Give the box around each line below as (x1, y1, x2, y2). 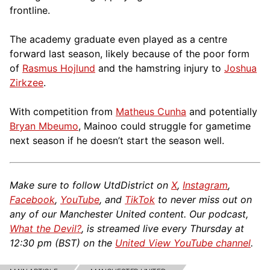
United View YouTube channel (115, 236, 251, 249)
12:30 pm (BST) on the (10, 236, 115, 249)
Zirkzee (10, 76, 43, 89)
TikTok (125, 193, 155, 206)
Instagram (183, 178, 228, 191)
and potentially (186, 105, 257, 118)
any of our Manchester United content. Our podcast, (10, 207, 248, 220)
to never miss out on (155, 193, 252, 206)
